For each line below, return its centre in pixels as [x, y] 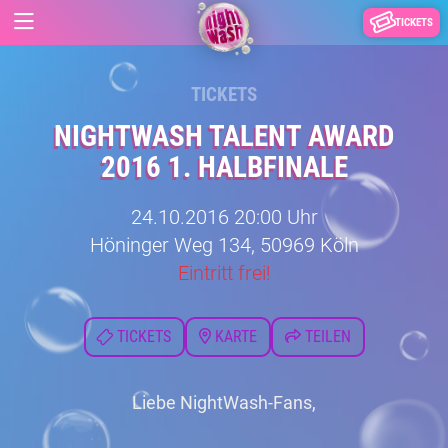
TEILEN [325, 336]
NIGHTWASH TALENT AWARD [224, 136]
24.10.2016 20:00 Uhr [224, 217]
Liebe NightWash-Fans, [224, 402]
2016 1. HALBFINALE [224, 167]
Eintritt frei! [224, 273]
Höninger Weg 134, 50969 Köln [224, 245]
